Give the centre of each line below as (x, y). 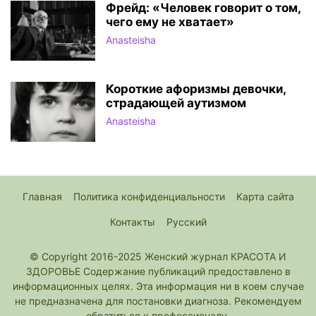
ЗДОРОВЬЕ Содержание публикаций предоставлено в (158, 272)
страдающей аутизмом (176, 103)
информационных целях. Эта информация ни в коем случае (158, 286)
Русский (186, 222)
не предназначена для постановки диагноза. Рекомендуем (158, 301)
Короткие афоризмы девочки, (196, 89)
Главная (42, 197)
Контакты (132, 222)
